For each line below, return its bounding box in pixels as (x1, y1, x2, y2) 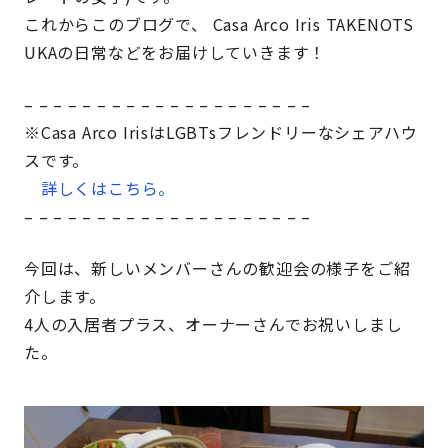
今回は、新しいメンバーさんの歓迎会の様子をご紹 (24, 256, 411, 280)
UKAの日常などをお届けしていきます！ (24, 40, 327, 64)
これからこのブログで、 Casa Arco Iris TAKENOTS (24, 12, 415, 36)
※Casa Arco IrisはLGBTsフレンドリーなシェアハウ (24, 120, 418, 144)
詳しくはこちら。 (40, 176, 176, 200)
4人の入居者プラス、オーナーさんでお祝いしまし (24, 312, 403, 336)
